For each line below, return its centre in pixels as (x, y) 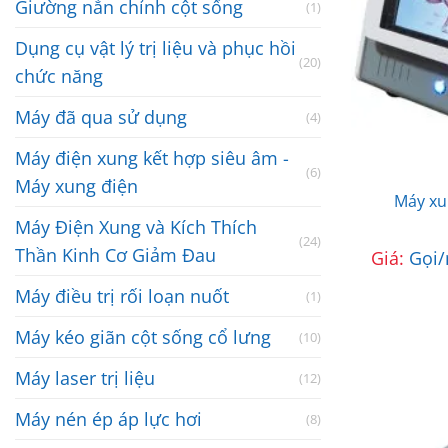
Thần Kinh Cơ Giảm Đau (115, 255)
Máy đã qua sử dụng (101, 117)
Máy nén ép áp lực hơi (108, 419)
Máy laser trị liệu (85, 378)
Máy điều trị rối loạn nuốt (122, 296)
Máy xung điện (76, 186)
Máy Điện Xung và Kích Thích (136, 227)
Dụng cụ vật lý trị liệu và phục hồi (155, 48)
